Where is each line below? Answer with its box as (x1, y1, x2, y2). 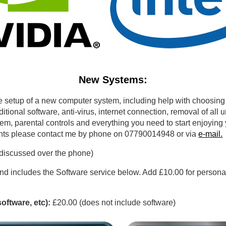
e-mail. (198, 129, 223, 138)
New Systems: (79, 74, 147, 86)
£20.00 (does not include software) (50, 198, 176, 207)
